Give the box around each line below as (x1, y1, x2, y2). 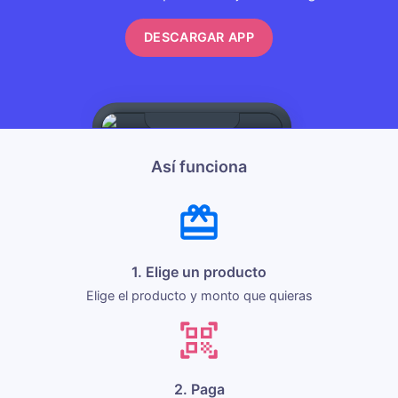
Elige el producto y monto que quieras (85, 287, 313, 303)
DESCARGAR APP (144, 29, 254, 44)
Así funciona (151, 156, 247, 176)
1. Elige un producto (131, 262, 267, 281)
